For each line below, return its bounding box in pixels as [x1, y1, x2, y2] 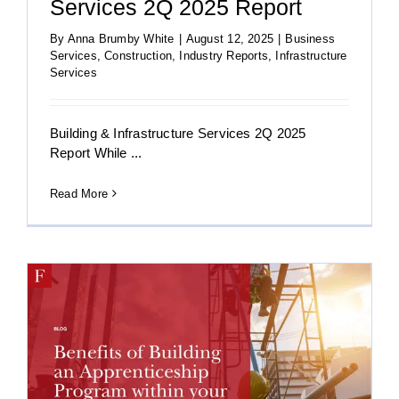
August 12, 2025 [185, 31, 274, 45]
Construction [104, 48, 172, 62]
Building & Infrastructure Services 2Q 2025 [50, 125, 306, 141]
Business [285, 31, 336, 45]
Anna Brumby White [67, 31, 175, 45]
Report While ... [50, 144, 142, 160]
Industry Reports [179, 48, 269, 62]
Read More [50, 186, 109, 200]
